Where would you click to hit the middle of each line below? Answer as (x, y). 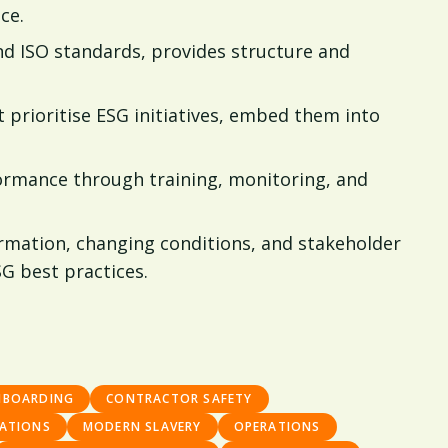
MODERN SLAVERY (142, 426)
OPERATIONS (277, 426)
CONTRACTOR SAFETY (179, 398)
